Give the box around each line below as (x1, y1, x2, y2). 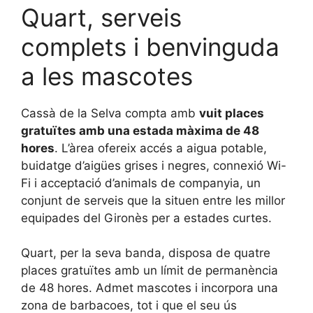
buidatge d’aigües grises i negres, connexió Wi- (21, 158, 286, 173)
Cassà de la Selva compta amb (21, 105, 199, 120)
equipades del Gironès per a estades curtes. (21, 210, 272, 225)
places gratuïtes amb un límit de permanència (21, 263, 278, 278)
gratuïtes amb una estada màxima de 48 (21, 123, 259, 138)
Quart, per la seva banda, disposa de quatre (21, 246, 270, 261)
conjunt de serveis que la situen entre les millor (21, 193, 285, 208)
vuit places (199, 105, 264, 120)
